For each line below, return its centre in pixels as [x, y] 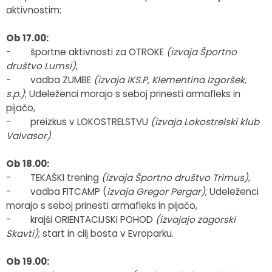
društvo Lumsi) [41, 66]
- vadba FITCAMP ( [56, 191]
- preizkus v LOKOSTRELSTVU [78, 121]
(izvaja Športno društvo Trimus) [175, 177]
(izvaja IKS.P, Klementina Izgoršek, [170, 80]
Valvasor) [29, 135]
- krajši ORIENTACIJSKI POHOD [81, 219]
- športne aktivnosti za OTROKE [86, 52]
